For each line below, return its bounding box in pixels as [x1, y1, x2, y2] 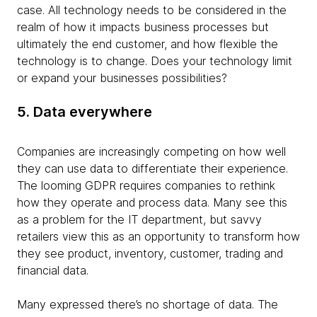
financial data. [17, 263, 88, 278]
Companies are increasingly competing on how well [17, 144, 286, 159]
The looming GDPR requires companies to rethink [17, 178, 275, 193]
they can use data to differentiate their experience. [17, 161, 288, 176]
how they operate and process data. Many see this [17, 195, 287, 210]
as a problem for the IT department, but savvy [17, 212, 262, 227]
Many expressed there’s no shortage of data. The [17, 297, 278, 312]
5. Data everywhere [17, 103, 152, 121]
